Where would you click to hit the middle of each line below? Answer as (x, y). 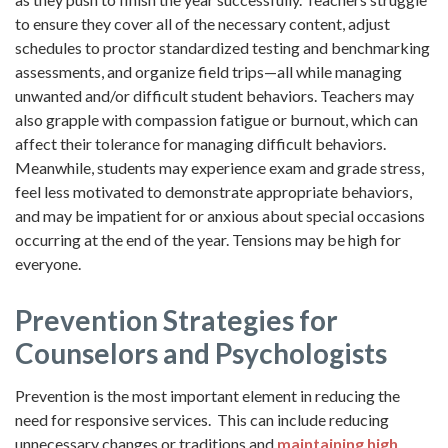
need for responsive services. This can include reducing (202, 420)
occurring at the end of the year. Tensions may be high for (208, 240)
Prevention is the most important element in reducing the (207, 396)
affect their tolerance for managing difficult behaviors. (200, 144)
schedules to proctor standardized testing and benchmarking (222, 48)
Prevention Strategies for (176, 320)
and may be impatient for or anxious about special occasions (220, 216)
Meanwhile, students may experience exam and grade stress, (219, 168)
